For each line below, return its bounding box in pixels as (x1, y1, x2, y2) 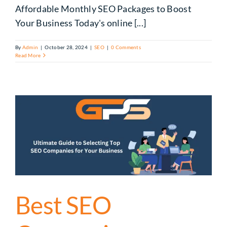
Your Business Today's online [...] (15, 17, 146, 28)
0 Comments (111, 44, 141, 50)
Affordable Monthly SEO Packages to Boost (15, 3, 192, 14)
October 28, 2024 (45, 44, 88, 50)
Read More (15, 52, 41, 58)
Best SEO (15, 190, 111, 219)
